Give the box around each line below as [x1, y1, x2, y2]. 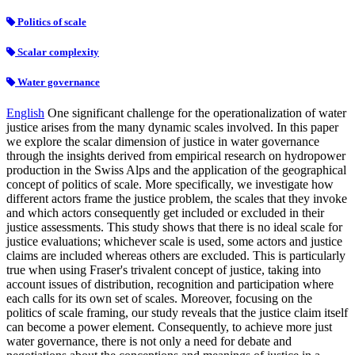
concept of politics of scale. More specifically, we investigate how [6, 177, 334, 192]
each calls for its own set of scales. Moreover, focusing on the [6, 292, 312, 306]
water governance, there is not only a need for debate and [6, 334, 292, 349]
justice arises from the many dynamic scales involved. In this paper [6, 120, 338, 135]
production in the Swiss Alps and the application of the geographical [6, 163, 346, 177]
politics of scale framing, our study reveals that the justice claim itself [6, 306, 348, 320]
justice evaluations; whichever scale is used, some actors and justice [6, 235, 342, 249]
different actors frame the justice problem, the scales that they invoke [6, 192, 347, 206]
